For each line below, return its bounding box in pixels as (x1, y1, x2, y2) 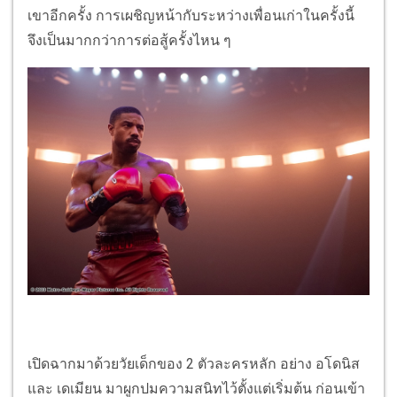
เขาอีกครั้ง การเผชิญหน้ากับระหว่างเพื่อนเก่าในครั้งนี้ (27, 6, 354, 24)
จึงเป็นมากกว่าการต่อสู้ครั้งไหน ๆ (27, 31, 231, 49)
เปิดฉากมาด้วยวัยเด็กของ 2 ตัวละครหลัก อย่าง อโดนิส (27, 355, 360, 373)
